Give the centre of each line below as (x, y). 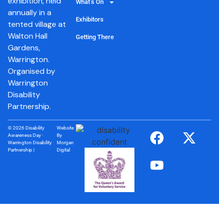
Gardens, (24, 48)
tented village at (37, 24)
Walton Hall (28, 36)
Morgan (66, 142)
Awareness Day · (26, 135)
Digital (64, 150)
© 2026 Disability (26, 128)
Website (66, 128)
